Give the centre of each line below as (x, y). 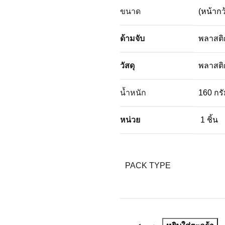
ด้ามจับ (132, 38)
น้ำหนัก (133, 93)
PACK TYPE (148, 165)
